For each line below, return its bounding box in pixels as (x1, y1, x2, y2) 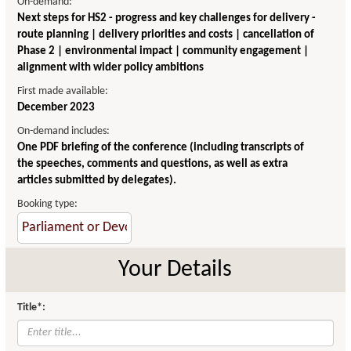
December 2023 (17, 101, 96, 114)
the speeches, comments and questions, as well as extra (17, 157, 288, 170)
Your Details (118, 257, 233, 282)
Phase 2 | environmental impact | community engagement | (17, 45, 309, 57)
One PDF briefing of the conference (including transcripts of (17, 141, 305, 154)
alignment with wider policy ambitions (17, 61, 204, 74)
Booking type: (17, 197, 78, 210)
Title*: (17, 301, 46, 313)
